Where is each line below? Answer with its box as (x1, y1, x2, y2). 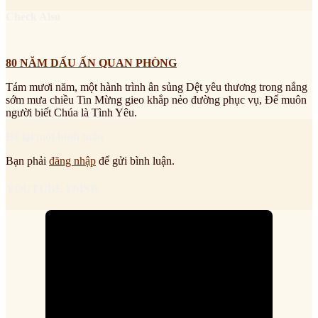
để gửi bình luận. (96, 154, 175, 167)
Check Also (6, 10, 60, 23)
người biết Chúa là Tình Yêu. (6, 106, 137, 119)
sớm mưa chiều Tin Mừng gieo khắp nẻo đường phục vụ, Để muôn (6, 93, 307, 106)
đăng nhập (49, 154, 96, 167)
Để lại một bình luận (6, 130, 104, 143)
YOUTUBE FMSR (6, 182, 99, 195)
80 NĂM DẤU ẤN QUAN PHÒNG (6, 56, 177, 69)
